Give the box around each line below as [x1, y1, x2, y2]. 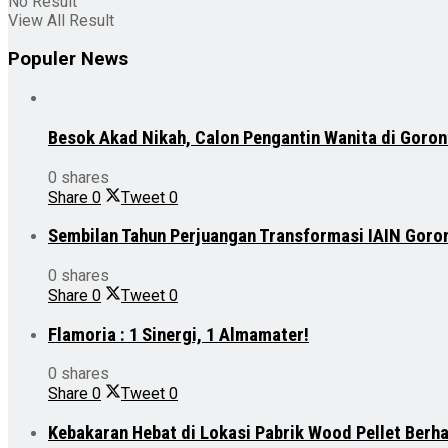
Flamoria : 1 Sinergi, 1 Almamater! [48, 323, 309, 346]
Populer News [8, 48, 128, 71]
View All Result [8, 10, 114, 30]
